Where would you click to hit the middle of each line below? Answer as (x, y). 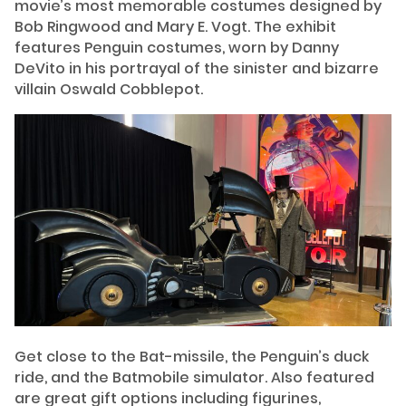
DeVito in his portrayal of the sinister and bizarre (197, 69)
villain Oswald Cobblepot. (109, 90)
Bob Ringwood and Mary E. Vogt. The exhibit (175, 27)
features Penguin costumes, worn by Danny (177, 48)
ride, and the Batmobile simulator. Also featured (194, 378)
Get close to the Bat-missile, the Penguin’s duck (192, 357)
